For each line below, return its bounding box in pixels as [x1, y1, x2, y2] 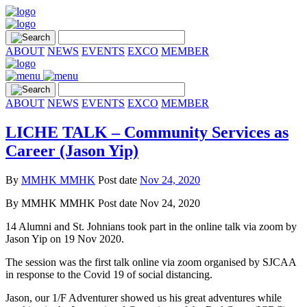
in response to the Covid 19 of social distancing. [5, 268, 212, 280]
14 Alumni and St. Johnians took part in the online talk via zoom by [5, 220, 297, 232]
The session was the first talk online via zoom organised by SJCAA [5, 256, 296, 268]
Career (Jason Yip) [5, 141, 138, 160]
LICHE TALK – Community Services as [5, 123, 288, 141]
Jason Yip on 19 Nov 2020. [5, 232, 124, 245]
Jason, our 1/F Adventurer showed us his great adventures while [5, 291, 282, 304]
